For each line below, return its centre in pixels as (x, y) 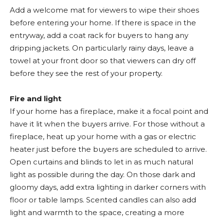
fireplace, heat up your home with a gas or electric (103, 136)
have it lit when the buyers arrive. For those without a (107, 124)
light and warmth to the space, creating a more (97, 212)
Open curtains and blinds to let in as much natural (101, 162)
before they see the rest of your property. (86, 73)
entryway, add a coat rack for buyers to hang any (99, 35)
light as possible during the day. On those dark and (102, 174)
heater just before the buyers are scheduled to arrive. (108, 149)
